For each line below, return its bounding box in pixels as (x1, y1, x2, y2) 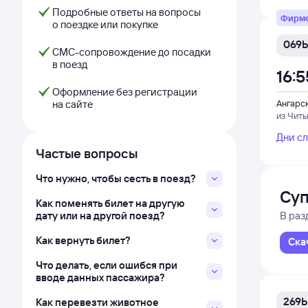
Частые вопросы (36, 145, 137, 162)
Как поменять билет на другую (36, 197, 185, 210)
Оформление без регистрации (52, 85, 197, 98)
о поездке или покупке (52, 18, 158, 31)
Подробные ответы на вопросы (52, 5, 201, 19)
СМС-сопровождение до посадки (52, 45, 211, 58)
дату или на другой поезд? (36, 209, 165, 222)
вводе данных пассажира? (36, 271, 165, 284)
